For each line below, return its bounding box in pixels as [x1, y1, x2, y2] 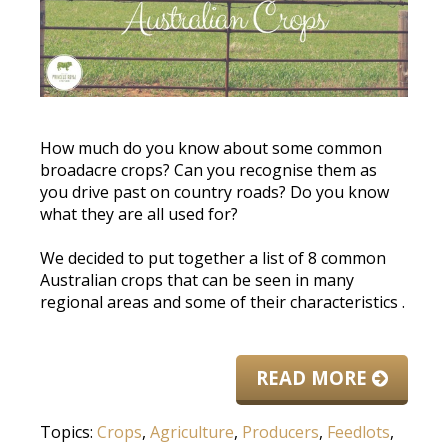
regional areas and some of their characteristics [40, 290, 398, 313]
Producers [242, 420, 319, 443]
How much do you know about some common [40, 136, 382, 159]
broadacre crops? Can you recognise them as [40, 158, 377, 181]
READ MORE [256, 364, 372, 390]
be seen [232, 268, 291, 291]
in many [295, 268, 354, 291]
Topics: [40, 420, 97, 443]
